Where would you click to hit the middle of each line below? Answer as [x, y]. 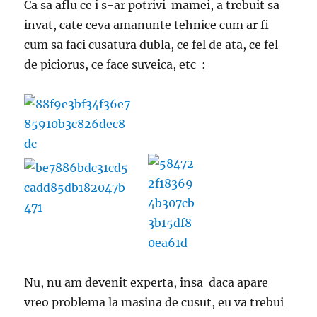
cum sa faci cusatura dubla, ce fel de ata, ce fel [151, 44]
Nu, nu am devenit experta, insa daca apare [146, 282]
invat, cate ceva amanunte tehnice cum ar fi [147, 24]
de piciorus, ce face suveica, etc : [115, 64]
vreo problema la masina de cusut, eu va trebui [154, 302]
